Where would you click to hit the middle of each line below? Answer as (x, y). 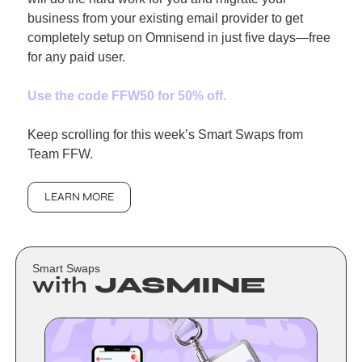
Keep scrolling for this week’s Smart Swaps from (165, 134)
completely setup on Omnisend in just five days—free (179, 37)
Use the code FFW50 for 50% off (125, 95)
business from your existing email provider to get (165, 18)
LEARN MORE (79, 196)
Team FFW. (60, 154)
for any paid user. (76, 57)
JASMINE (180, 285)
